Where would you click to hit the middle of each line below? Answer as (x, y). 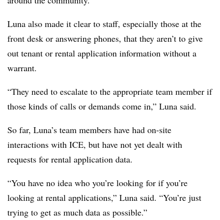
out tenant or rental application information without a (102, 53)
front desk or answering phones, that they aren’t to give (105, 38)
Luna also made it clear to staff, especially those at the (104, 24)
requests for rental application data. (70, 159)
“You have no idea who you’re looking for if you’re (97, 183)
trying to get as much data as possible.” (77, 212)
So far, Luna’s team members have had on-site (89, 130)
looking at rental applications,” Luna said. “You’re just (104, 197)
